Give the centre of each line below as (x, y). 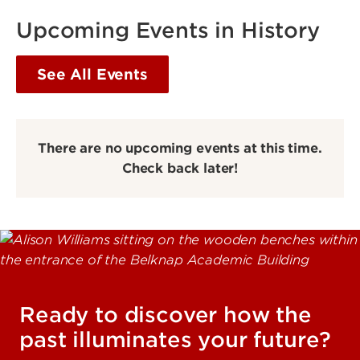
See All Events (92, 74)
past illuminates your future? (175, 339)
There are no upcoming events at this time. (180, 148)
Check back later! (180, 168)
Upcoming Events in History (168, 30)
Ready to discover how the (166, 314)
